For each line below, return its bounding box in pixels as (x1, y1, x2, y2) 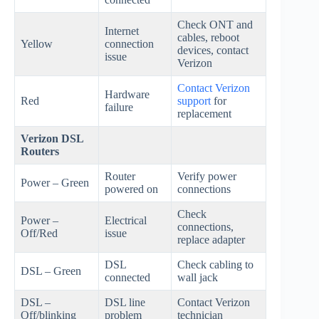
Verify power (177, 170, 236, 183)
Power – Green (21, 177, 89, 189)
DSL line (105, 296, 145, 309)
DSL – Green (21, 265, 81, 278)
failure (105, 101, 133, 114)
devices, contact (177, 44, 249, 57)
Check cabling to (177, 258, 253, 271)
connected (105, 271, 150, 284)
